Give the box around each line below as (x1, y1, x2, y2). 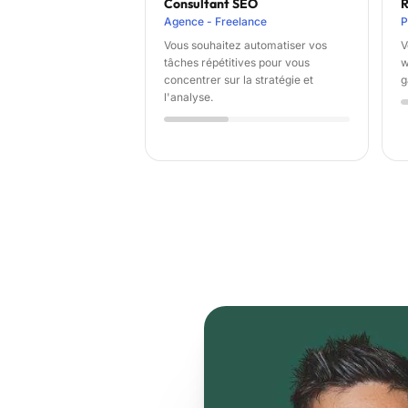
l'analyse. (164, 90, 213, 105)
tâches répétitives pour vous (164, 56, 310, 70)
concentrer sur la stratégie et (164, 73, 313, 87)
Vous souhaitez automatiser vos (164, 38, 327, 53)
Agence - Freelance (164, 15, 267, 29)
